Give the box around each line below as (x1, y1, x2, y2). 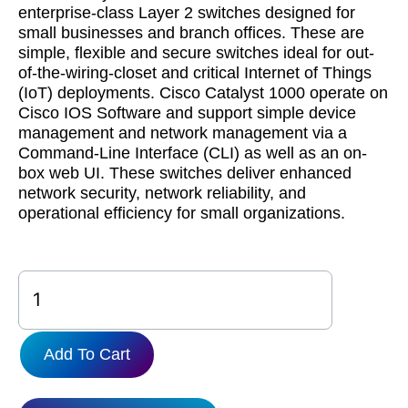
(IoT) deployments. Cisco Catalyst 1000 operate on (18, 84, 388, 103)
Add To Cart (44, 344, 130, 363)
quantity (17, 350, 75, 369)
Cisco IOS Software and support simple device (18, 104, 356, 123)
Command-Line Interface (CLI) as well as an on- (18, 144, 367, 163)
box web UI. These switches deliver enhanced (18, 164, 352, 183)
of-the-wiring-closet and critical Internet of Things (18, 64, 372, 83)
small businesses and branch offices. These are (18, 24, 364, 43)
